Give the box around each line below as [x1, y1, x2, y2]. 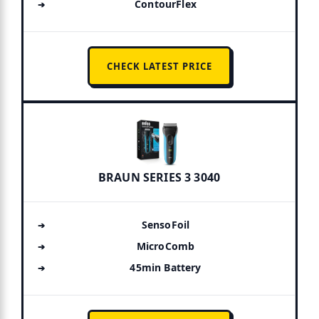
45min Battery [130, 260, 202, 274]
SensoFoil [141, 217, 190, 231]
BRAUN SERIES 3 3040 [98, 169, 221, 185]
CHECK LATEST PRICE [106, 59, 212, 73]
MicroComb [136, 239, 195, 253]
